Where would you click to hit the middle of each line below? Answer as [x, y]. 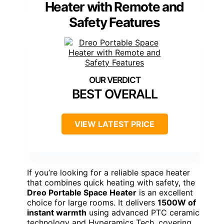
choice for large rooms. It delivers [92, 202]
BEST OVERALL [114, 94]
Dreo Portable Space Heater [82, 192]
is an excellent [165, 192]
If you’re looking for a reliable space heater [108, 172]
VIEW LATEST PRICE [114, 124]
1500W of [177, 202]
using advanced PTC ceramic [143, 212]
